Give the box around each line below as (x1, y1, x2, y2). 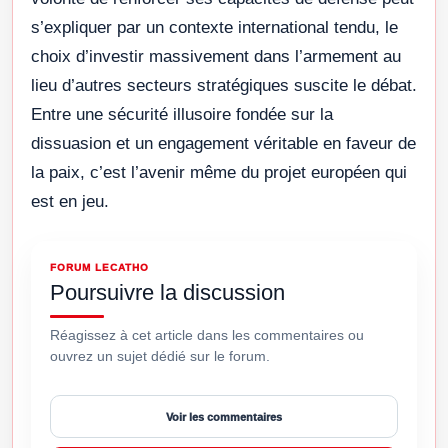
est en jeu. (31, 192, 109, 212)
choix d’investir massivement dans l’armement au (31, 47, 401, 67)
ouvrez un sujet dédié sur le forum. (50, 348, 270, 365)
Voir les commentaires (166, 410, 282, 423)
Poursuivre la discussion (50, 280, 285, 306)
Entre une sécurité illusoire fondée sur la (31, 105, 333, 125)
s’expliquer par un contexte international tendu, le (31, 18, 398, 38)
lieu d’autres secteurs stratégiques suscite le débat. (31, 76, 417, 96)
